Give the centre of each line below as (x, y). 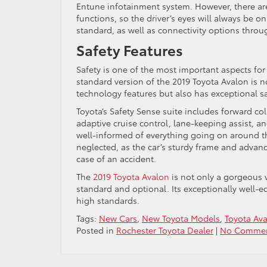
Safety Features (130, 50)
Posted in (96, 230)
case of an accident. (116, 159)
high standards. (108, 201)
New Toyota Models (181, 218)
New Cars (118, 218)
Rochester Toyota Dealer (165, 230)
